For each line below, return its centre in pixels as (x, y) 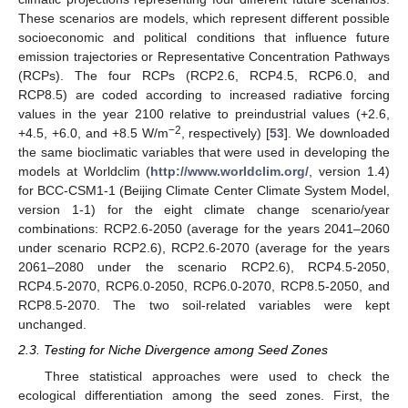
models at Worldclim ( (85, 172)
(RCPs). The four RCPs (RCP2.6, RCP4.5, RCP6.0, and (204, 76)
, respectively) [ (225, 133)
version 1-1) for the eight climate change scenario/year (204, 210)
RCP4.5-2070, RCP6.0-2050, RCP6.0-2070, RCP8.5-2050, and (204, 286)
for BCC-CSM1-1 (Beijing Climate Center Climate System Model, (204, 191)
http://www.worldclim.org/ (230, 172)
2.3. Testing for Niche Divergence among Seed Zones (173, 350)
